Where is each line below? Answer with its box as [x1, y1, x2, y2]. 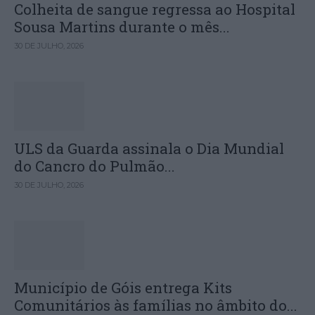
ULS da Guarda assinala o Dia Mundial [14, 139, 284, 158]
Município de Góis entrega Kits [14, 278, 232, 297]
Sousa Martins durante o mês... [14, 17, 230, 37]
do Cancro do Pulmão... [14, 156, 175, 176]
